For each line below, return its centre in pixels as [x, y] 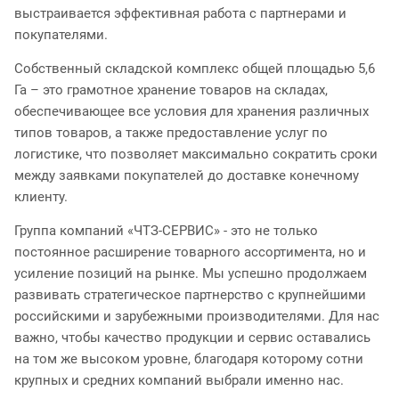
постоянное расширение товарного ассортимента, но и [190, 252]
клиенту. [41, 196]
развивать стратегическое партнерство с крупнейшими [190, 294]
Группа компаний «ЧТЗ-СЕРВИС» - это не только [166, 230]
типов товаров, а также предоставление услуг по [171, 132]
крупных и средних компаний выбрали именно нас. [179, 380]
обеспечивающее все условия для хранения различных [191, 111]
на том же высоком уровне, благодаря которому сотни [189, 358]
